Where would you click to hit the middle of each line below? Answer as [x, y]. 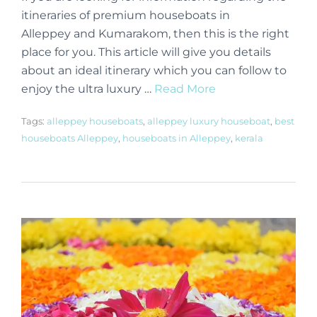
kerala [249, 138]
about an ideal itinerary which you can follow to [154, 71]
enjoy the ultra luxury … [88, 89]
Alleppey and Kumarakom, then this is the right [155, 34]
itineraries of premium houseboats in [126, 16]
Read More [185, 89]
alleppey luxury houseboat [209, 121]
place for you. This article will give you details [146, 52]
